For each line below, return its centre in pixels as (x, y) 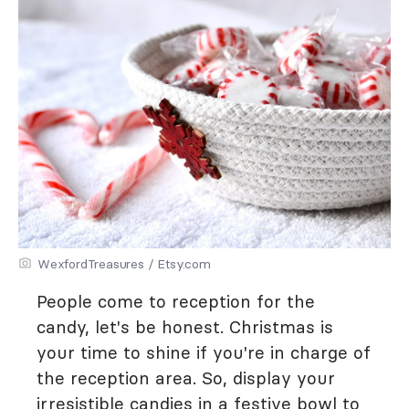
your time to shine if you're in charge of (204, 352)
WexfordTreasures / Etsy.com (124, 264)
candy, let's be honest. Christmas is (185, 327)
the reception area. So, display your (186, 378)
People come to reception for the (176, 301)
